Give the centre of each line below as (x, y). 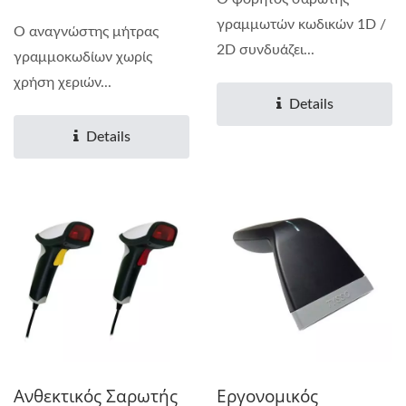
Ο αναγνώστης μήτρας (86, 31)
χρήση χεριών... (63, 82)
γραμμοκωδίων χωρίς (83, 57)
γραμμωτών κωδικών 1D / (301, 24)
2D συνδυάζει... (266, 49)
